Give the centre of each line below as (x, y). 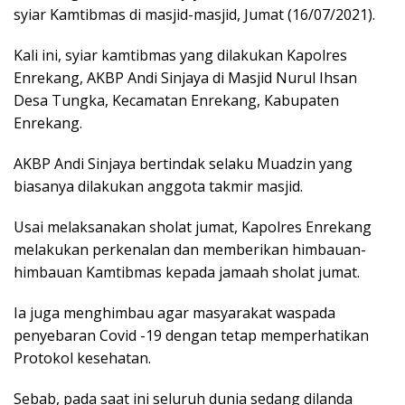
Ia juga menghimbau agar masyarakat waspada (174, 313)
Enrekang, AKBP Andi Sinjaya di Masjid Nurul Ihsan (185, 78)
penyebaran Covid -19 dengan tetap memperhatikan (191, 336)
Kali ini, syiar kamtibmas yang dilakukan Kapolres (180, 56)
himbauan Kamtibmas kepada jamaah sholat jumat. (187, 273)
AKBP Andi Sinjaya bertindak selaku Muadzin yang (183, 164)
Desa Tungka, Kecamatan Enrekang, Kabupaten (176, 101)
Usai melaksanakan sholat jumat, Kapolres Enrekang (193, 227)
